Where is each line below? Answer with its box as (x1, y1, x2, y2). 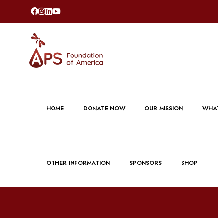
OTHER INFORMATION (46, 159, 110, 168)
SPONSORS (129, 159, 162, 168)
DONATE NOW (83, 104, 125, 113)
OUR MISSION (145, 104, 183, 113)
